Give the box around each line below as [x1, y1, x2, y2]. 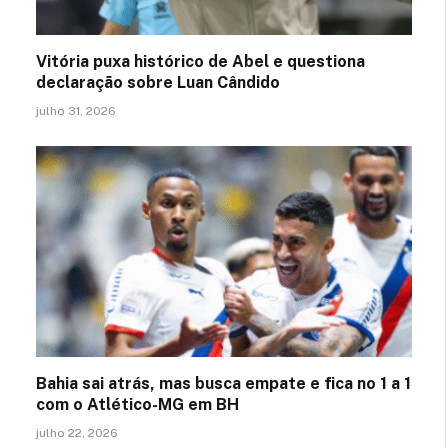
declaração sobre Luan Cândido [36, 72, 280, 92]
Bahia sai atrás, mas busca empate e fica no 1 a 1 [36, 374, 411, 393]
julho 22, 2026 [36, 426, 118, 440]
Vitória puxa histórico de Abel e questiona [36, 51, 365, 71]
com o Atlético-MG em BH [36, 395, 239, 414]
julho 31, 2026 [36, 103, 116, 118]
